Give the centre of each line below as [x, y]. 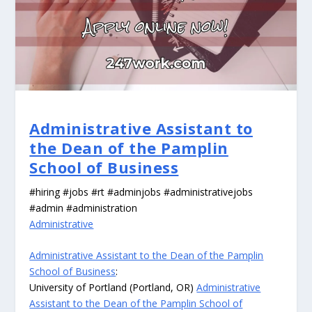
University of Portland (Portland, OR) [113, 288]
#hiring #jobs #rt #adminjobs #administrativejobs [141, 192]
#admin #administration [84, 208]
